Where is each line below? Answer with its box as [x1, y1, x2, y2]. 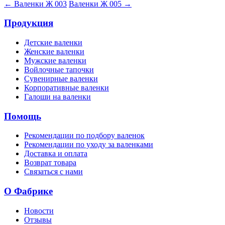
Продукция [4, 18, 53, 29]
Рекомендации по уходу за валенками [24, 140, 153, 149]
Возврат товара [24, 158, 76, 167]
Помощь [4, 110, 41, 122]
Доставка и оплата [24, 149, 87, 158]
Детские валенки [24, 38, 82, 47]
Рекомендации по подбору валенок [24, 131, 145, 140]
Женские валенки [24, 47, 84, 56]
